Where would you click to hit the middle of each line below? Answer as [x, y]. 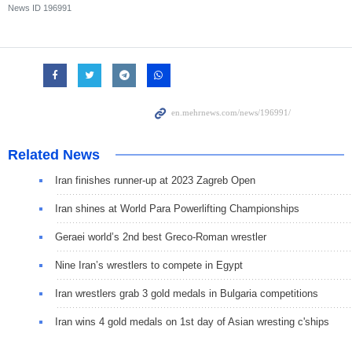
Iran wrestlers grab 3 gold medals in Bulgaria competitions [187, 294]
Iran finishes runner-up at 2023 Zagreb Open [155, 181]
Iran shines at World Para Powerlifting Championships [177, 209]
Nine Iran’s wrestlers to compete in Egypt [149, 266]
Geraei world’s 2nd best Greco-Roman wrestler [161, 237]
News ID [26, 8]
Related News [54, 155]
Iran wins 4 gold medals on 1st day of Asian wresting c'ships [192, 322]
